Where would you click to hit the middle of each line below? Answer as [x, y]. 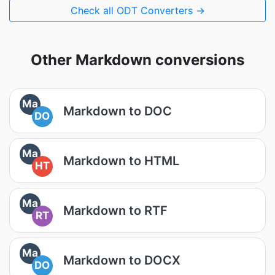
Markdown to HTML [121, 161]
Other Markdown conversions [137, 60]
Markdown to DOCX [122, 260]
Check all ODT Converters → [137, 10]
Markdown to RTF [115, 210]
